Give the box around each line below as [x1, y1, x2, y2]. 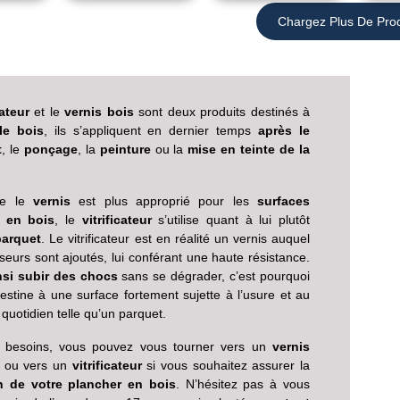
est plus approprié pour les [71, 194, 257, 208]
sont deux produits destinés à [133, 104, 310, 119]
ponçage [23, 142, 78, 156]
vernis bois [64, 104, 134, 119]
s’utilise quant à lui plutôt [151, 212, 311, 227]
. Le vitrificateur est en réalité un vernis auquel [41, 231, 311, 246]
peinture [99, 142, 151, 156]
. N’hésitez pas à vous [175, 377, 311, 391]
